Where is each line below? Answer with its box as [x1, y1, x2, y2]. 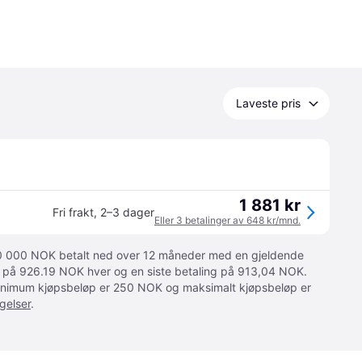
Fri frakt [53, 205, 94, 219]
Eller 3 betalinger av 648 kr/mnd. [154, 214, 301, 226]
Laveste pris [236, 96, 301, 110]
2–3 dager [100, 205, 154, 219]
